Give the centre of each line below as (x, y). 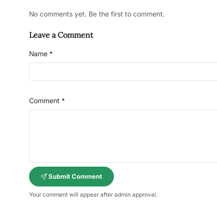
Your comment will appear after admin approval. (93, 194)
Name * (41, 54)
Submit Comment (75, 176)
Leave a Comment (61, 35)
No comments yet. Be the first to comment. (97, 14)
